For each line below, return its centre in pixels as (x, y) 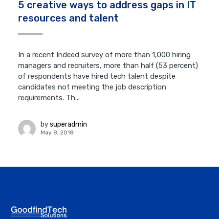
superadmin (69, 125)
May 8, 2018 (57, 133)
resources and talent (69, 18)
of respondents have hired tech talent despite (97, 76)
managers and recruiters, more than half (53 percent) (108, 65)
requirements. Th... (49, 98)
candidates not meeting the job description (92, 87)
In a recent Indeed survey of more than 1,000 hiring (105, 55)
